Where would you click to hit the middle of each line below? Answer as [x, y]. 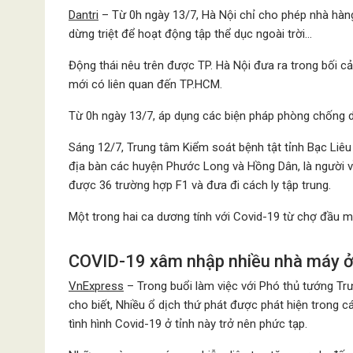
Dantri [84, 15]
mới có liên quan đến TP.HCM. [145, 84]
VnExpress [96, 286]
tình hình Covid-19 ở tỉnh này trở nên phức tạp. [188, 324]
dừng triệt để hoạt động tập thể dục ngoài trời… [190, 34]
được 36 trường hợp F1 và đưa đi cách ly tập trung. [200, 185]
